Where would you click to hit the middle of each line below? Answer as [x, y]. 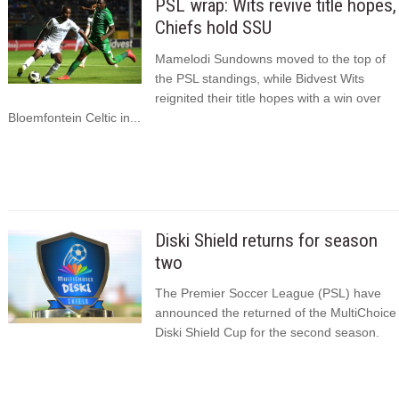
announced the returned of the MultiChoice [275, 313]
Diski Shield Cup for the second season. [267, 333]
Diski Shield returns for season [266, 240]
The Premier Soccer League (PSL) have [268, 293]
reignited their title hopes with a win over [268, 98]
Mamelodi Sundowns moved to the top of [270, 58]
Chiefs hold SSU [213, 28]
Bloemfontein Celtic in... [74, 117]
